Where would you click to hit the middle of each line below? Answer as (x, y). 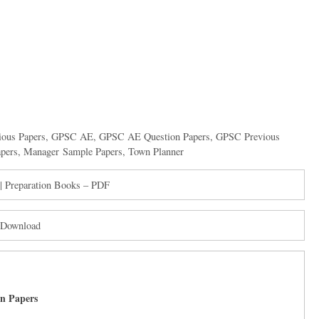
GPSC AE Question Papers (154, 137)
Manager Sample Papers (73, 152)
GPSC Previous (247, 137)
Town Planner (156, 152)
